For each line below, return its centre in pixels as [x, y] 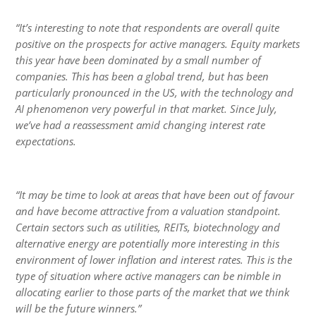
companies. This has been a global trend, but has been [142, 76]
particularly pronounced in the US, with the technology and [155, 92]
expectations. [46, 141]
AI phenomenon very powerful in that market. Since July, [147, 108]
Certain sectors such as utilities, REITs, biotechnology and [148, 227]
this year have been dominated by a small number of [139, 60]
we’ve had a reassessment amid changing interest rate [141, 124]
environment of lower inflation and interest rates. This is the [154, 259]
